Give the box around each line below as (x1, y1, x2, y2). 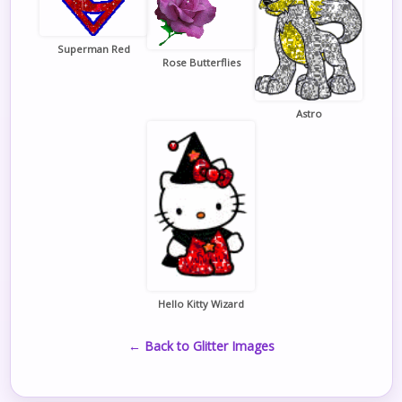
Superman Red (57, 42, 130, 57)
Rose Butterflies (162, 55, 240, 69)
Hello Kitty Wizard (158, 296, 244, 310)
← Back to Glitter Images (127, 336, 275, 354)
